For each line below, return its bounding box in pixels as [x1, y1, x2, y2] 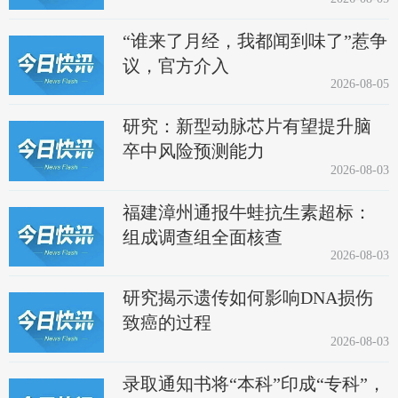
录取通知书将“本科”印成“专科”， [123, 373, 386, 394]
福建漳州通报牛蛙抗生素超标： [123, 202, 372, 222]
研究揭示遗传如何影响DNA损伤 [123, 288, 374, 308]
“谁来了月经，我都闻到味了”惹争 [123, 30, 388, 51]
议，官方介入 [123, 55, 230, 76]
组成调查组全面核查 [123, 227, 283, 247]
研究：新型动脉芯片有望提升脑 [123, 116, 372, 137]
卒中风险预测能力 [123, 141, 266, 162]
